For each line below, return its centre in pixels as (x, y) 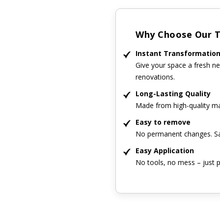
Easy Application (165, 150)
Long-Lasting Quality (173, 93)
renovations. (155, 77)
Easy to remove (163, 122)
